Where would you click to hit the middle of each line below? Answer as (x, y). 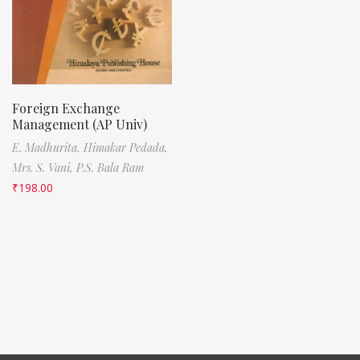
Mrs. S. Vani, (44, 167)
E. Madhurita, (48, 147)
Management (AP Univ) (80, 124)
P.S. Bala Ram (110, 167)
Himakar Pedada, (126, 147)
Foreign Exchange (66, 108)
